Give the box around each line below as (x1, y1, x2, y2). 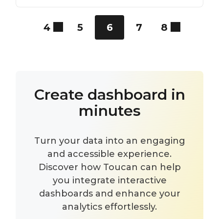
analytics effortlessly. (62, 201, 157, 212)
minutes (78, 102, 141, 120)
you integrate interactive (52, 175, 167, 186)
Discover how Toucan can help (38, 162, 181, 173)
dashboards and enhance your (39, 188, 180, 199)
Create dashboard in (34, 86, 185, 104)
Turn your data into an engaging (34, 135, 185, 146)
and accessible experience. (47, 149, 172, 159)
